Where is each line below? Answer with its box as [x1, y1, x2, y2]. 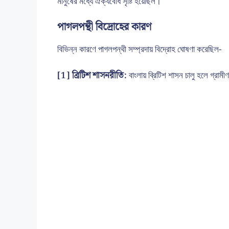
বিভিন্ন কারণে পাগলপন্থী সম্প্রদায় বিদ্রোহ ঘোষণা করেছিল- [57, 42, 221, 57]
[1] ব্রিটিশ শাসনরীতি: [57, 68, 127, 83]
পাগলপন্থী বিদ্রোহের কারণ [57, 19, 151, 35]
